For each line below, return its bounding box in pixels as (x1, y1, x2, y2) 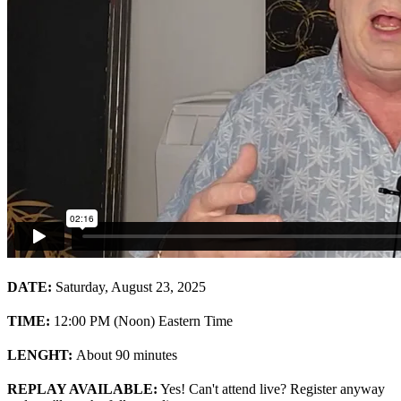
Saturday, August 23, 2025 (55, 278, 206, 294)
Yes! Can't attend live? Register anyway (158, 380, 385, 397)
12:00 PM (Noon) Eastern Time (54, 312, 233, 328)
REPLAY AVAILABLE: (7, 380, 158, 397)
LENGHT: (7, 346, 76, 363)
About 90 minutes (76, 346, 177, 363)
